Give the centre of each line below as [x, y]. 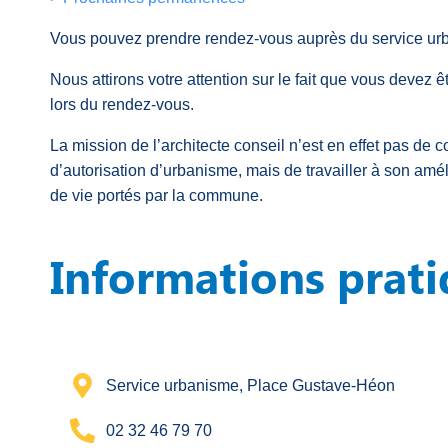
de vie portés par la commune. [156, 195]
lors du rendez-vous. [122, 104]
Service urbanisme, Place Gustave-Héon [251, 385]
